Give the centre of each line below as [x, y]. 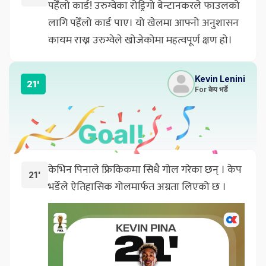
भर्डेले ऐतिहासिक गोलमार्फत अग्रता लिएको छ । [137, 187]
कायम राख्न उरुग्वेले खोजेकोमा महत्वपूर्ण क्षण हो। [140, 40]
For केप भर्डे [211, 89]
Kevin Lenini [220, 79]
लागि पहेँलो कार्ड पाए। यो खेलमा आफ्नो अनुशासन [143, 23]
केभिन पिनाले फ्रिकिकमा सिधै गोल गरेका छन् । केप [145, 170]
